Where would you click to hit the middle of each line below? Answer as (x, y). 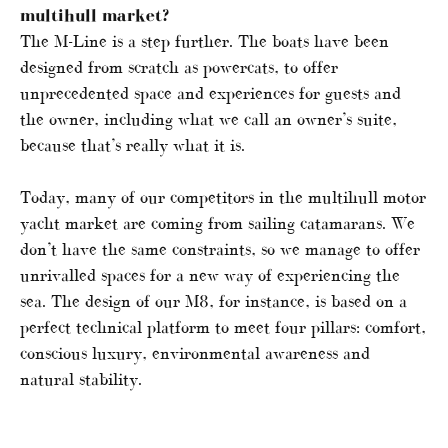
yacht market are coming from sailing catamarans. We (217, 223)
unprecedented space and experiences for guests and (210, 93)
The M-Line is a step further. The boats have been (204, 41)
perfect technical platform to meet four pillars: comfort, (223, 327)
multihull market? (94, 15)
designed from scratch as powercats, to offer (179, 67)
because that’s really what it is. (132, 145)
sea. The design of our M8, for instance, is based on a (213, 301)
